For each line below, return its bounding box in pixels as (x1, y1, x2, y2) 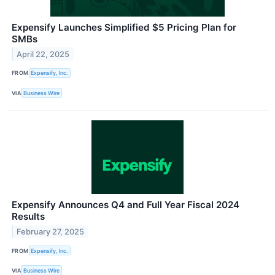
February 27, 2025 (17, 227, 85, 236)
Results (12, 211, 45, 223)
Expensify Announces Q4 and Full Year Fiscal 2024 (12, 199, 239, 211)
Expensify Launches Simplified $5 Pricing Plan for (12, 21, 236, 33)
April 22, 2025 (17, 49, 70, 59)
